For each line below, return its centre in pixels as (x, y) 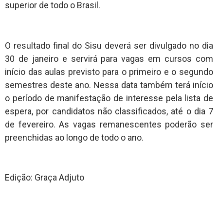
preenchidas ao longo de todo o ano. (74, 137)
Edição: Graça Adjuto (45, 178)
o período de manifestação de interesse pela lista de (109, 98)
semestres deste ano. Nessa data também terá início (109, 85)
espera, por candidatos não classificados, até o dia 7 (109, 111)
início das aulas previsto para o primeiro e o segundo (109, 72)
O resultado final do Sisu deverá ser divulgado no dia (109, 45)
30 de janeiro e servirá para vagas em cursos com (109, 58)
